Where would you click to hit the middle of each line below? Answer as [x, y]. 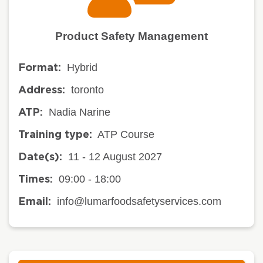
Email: [35, 202]
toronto [87, 90]
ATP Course [126, 134]
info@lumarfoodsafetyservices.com [139, 201]
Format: [40, 68]
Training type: [55, 135]
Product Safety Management [131, 36]
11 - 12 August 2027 [115, 156]
